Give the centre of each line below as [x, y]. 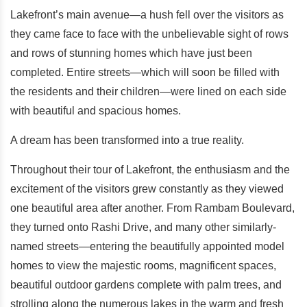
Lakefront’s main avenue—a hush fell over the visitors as [147, 15]
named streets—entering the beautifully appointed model [147, 246]
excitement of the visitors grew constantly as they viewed [147, 189]
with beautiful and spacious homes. [97, 111]
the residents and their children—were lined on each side [148, 91]
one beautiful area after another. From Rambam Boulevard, [152, 208]
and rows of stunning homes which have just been [131, 53]
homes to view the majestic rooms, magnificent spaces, [143, 266]
